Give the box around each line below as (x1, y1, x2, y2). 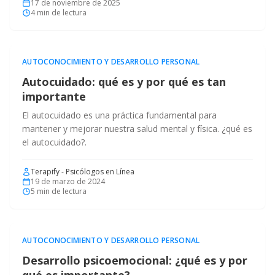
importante (22, 89, 86, 104)
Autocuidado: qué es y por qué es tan (22, 74, 226, 89)
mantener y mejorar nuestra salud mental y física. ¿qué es (22, 123, 252, 134)
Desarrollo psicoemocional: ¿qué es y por (22, 253, 247, 268)
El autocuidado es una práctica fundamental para (22, 109, 217, 121)
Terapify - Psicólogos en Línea (31, 166, 134, 177)
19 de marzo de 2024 (31, 176, 105, 187)
